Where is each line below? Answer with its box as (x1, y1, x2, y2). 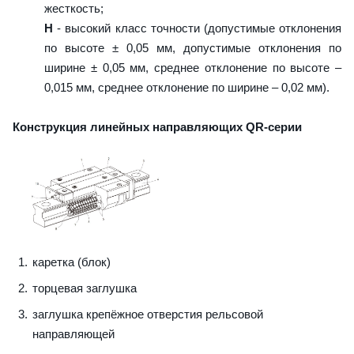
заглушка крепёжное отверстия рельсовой (32, 307, 263, 322)
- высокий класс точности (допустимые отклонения (53, 21, 341, 35)
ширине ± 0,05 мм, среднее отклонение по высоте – (44, 60, 341, 74)
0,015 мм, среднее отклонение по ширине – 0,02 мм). (44, 80, 330, 94)
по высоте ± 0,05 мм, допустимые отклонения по (44, 40, 341, 55)
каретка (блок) (32, 255, 111, 269)
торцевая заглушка (32, 281, 137, 296)
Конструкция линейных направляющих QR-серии (13, 119, 302, 134)
